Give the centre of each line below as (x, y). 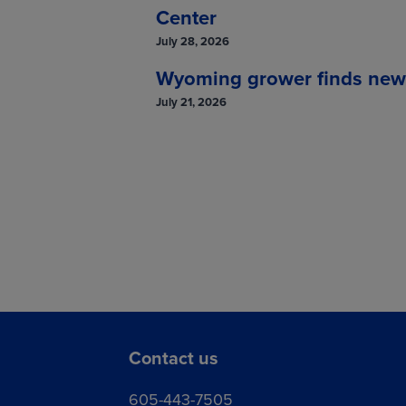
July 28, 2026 (193, 41)
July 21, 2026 (191, 101)
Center (186, 17)
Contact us (174, 358)
